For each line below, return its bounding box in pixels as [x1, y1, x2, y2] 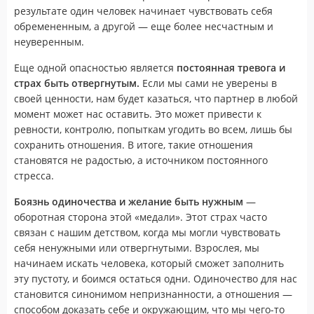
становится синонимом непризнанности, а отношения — [14, 287, 292, 301]
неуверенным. [14, 34, 84, 48]
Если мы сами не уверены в [142, 76, 277, 90]
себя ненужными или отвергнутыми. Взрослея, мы [14, 240, 259, 254]
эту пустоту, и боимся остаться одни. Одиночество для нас [14, 271, 297, 285]
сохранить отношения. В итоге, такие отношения [14, 137, 253, 151]
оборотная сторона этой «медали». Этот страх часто [14, 210, 267, 224]
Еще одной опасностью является [14, 60, 177, 74]
